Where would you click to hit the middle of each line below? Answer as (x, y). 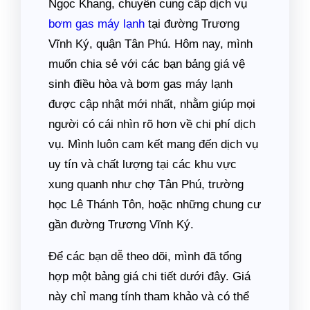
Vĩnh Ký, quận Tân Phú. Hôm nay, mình (151, 44)
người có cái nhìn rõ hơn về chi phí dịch (152, 125)
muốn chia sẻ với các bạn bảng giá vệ (147, 64)
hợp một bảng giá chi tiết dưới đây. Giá (149, 277)
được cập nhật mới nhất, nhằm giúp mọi (152, 104)
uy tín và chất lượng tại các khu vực (143, 165)
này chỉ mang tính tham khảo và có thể (149, 297)
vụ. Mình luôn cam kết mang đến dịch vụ (153, 145)
